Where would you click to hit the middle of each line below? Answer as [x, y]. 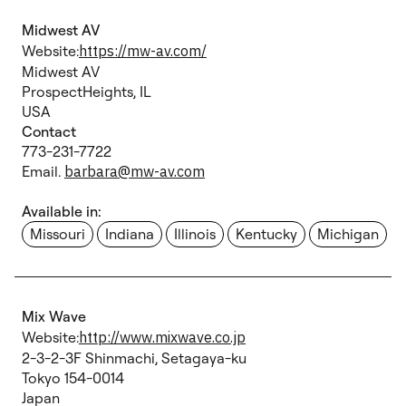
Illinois [195, 234]
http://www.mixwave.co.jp [162, 337]
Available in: [62, 211]
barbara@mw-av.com [135, 171]
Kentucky [266, 234]
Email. [43, 171]
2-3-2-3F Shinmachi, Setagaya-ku [134, 358]
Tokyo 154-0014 [73, 378]
